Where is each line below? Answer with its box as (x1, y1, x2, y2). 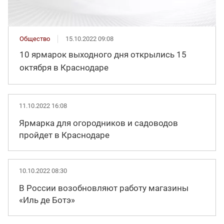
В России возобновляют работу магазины (19, 183, 188, 193)
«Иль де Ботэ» (19, 195, 75, 205)
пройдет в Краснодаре (19, 130, 109, 140)
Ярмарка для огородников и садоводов (19, 118, 178, 128)
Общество (19, 35, 50, 43)
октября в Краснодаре (19, 62, 108, 73)
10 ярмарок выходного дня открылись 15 (19, 49, 186, 60)
